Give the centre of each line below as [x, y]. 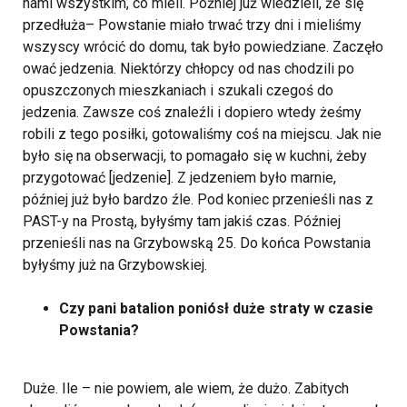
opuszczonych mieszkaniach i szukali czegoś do [178, 91]
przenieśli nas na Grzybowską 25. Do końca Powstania [197, 243]
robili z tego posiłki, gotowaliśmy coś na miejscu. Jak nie [202, 134]
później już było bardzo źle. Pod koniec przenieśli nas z [198, 200]
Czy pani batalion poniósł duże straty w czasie [216, 309]
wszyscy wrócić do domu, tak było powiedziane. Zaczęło [203, 47]
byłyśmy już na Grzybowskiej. [115, 265]
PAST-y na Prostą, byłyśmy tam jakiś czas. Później [182, 222]
